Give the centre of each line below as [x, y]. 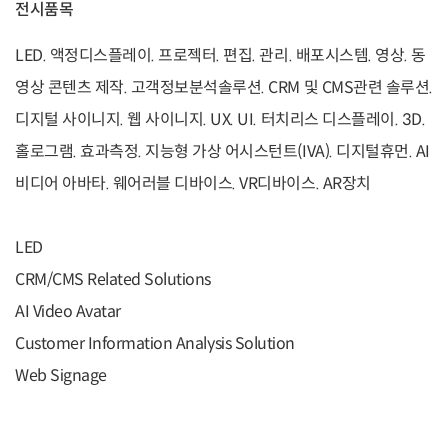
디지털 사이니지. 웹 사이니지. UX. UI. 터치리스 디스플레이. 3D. [220, 119]
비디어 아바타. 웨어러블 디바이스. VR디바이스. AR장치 [193, 183]
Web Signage [61, 375]
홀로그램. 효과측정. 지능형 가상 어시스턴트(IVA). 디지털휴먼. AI [222, 151]
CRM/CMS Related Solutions [113, 279]
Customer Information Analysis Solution [155, 343]
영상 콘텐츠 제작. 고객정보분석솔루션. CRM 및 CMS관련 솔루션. [224, 87]
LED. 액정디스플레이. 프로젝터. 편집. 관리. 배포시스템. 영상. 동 [220, 55]
